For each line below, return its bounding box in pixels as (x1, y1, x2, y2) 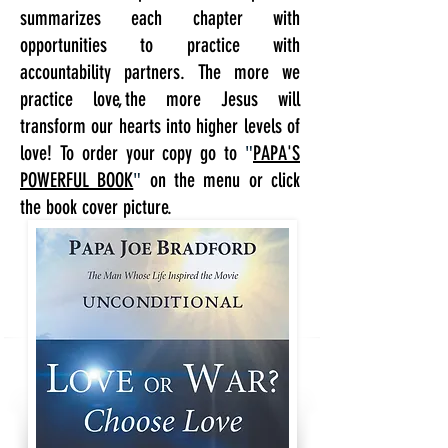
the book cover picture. (20, 195, 177, 219)
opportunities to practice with (20, 33, 300, 57)
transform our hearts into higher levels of (20, 114, 300, 138)
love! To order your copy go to (20, 141, 245, 165)
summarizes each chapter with (20, 6, 300, 30)
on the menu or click (141, 168, 301, 192)
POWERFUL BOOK (20, 168, 134, 192)
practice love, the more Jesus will (20, 87, 300, 111)
